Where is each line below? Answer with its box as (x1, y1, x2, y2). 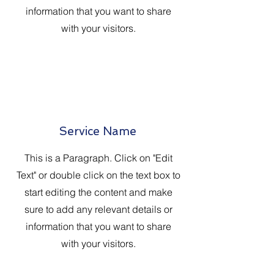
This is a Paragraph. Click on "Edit (24, 152, 172, 164)
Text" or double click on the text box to (16, 169, 180, 181)
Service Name (59, 124, 136, 138)
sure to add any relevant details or (24, 203, 172, 215)
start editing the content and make (24, 186, 172, 198)
